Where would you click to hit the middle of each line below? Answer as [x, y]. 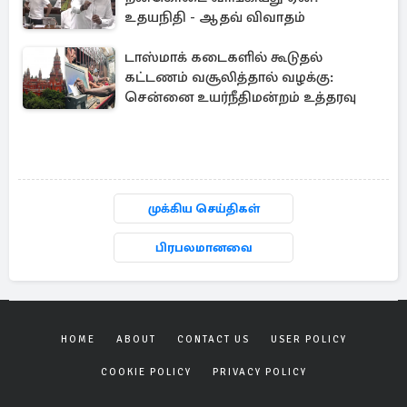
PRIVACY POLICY [259, 372]
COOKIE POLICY [146, 372]
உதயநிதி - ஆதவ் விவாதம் [215, 17]
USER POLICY [308, 339]
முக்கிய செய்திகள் [203, 208]
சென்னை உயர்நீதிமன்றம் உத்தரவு [240, 97]
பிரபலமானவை [203, 248]
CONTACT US [213, 339]
